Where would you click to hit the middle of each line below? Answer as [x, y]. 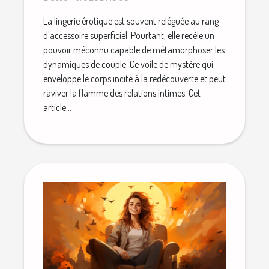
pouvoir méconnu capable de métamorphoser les [134, 50]
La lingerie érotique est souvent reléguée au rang [131, 21]
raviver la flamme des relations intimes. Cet [122, 93]
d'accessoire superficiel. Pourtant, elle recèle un [129, 36]
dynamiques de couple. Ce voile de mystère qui [128, 65]
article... [57, 108]
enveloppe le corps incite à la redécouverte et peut [134, 79]
